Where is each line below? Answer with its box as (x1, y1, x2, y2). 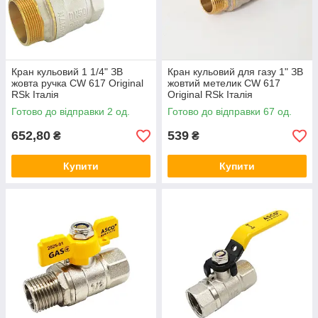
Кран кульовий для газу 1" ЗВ (168, 66, 303, 77)
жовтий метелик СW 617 (168, 77, 280, 89)
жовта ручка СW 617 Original (11, 77, 143, 89)
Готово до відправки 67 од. (168, 106, 292, 117)
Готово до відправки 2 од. (11, 106, 130, 117)
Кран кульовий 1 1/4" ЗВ (11, 66, 123, 77)
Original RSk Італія (168, 89, 253, 100)
